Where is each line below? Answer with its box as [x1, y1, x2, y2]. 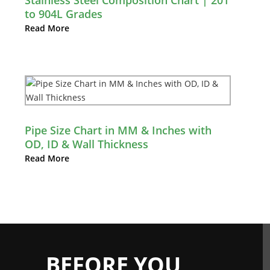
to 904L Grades [25, 7, 102, 22]
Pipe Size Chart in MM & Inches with [25, 123, 212, 138]
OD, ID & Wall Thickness [25, 137, 148, 152]
